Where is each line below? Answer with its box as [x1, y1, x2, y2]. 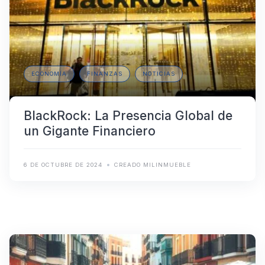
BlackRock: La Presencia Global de [24, 108, 232, 124]
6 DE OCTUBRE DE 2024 [24, 161, 102, 169]
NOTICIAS [143, 70, 175, 77]
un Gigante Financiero [24, 124, 156, 139]
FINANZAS [87, 70, 122, 77]
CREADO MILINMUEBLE [114, 161, 191, 169]
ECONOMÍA [31, 70, 67, 77]
